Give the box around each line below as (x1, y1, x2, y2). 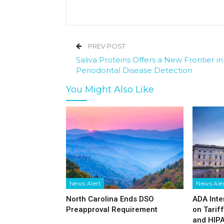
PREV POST (86, 42, 125, 50)
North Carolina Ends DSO (66, 194, 154, 204)
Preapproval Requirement (66, 205, 157, 214)
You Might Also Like (66, 84, 154, 95)
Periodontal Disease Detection (76, 65, 192, 75)
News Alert (69, 180, 100, 187)
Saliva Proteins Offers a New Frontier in (76, 55, 223, 65)
